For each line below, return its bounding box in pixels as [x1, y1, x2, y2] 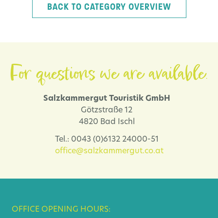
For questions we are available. [10, 60, 208, 89]
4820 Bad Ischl [78, 118, 140, 127]
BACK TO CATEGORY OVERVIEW [47, 1, 171, 13]
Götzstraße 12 [81, 107, 137, 115]
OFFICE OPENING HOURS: [12, 205, 110, 214]
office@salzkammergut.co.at [54, 147, 163, 156]
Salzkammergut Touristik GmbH [43, 95, 175, 103]
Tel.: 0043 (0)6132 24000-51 [54, 136, 163, 144]
